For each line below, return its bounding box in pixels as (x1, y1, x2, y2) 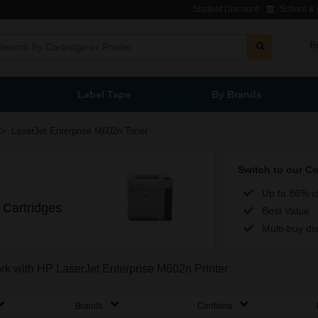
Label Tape (77, 89, 133, 100)
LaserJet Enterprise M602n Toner (11, 126, 148, 136)
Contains (197, 301, 235, 312)
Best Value (262, 204, 310, 216)
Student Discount (192, 4, 258, 14)
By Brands (211, 89, 265, 100)
